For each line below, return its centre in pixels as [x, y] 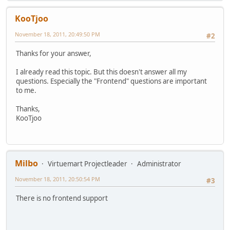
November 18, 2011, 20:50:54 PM [57, 179]
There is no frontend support [62, 198]
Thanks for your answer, [54, 54]
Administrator [159, 164]
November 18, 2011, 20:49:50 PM [57, 34]
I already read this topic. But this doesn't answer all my [101, 72]
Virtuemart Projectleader [88, 164]
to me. [26, 91]
